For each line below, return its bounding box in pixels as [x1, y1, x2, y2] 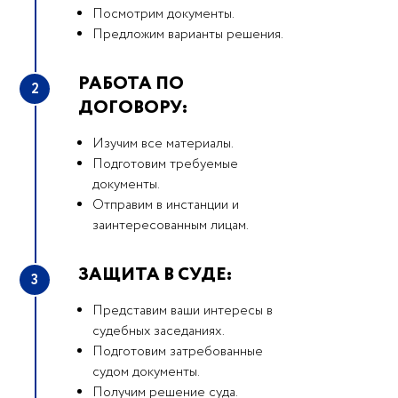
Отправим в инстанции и [92, 195, 239, 215]
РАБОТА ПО [78, 71, 184, 97]
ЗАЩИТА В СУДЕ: [78, 262, 232, 288]
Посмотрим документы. [92, 4, 235, 24]
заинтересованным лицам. [92, 216, 249, 235]
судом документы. [92, 362, 200, 382]
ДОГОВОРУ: [78, 95, 187, 121]
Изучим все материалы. [92, 134, 234, 154]
